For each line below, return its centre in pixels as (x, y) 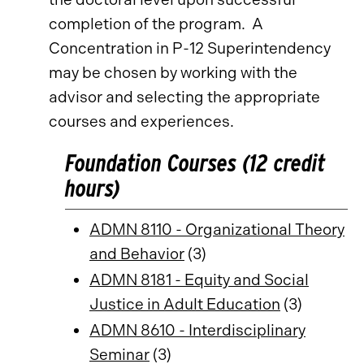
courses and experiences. (141, 121)
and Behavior (137, 254)
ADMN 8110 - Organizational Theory (217, 230)
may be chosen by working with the (173, 73)
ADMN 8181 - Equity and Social (199, 280)
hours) (93, 188)
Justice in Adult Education (185, 304)
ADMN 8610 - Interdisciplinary (197, 330)
